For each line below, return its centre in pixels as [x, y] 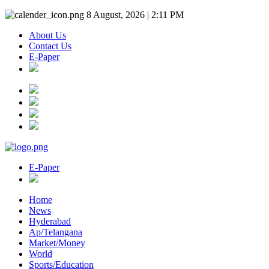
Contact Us [50, 46]
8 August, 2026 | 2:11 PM [134, 15]
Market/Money [57, 243]
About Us [47, 35]
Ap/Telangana [56, 232]
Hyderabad [50, 221]
